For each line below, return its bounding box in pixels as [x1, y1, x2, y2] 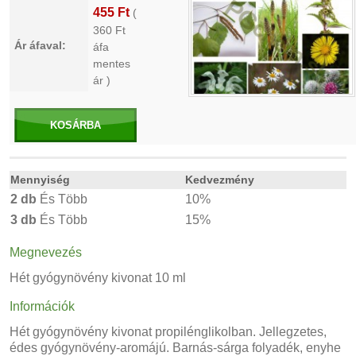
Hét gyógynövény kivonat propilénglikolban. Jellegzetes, [10, 325, 327, 339]
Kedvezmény [185, 173, 254, 186]
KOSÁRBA [50, 119, 101, 131]
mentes [93, 57, 130, 70]
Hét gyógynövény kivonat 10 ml [10, 271, 186, 284]
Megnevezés [10, 246, 82, 259]
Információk [10, 300, 75, 313]
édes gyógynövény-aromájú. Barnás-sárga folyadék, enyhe [10, 341, 341, 354]
